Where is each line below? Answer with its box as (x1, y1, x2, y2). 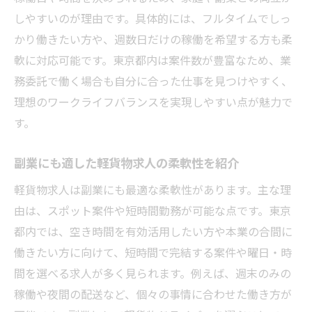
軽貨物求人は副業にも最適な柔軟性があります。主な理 (14, 180, 291, 198)
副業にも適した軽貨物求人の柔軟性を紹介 (14, 153, 239, 171)
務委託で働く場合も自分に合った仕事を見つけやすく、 (14, 72, 292, 89)
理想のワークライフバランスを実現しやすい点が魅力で (14, 93, 292, 110)
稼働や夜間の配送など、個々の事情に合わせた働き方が (14, 285, 292, 302)
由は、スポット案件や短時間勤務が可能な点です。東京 (14, 201, 291, 219)
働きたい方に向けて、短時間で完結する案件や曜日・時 (14, 243, 292, 260)
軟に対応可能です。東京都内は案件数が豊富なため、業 (14, 51, 291, 68)
